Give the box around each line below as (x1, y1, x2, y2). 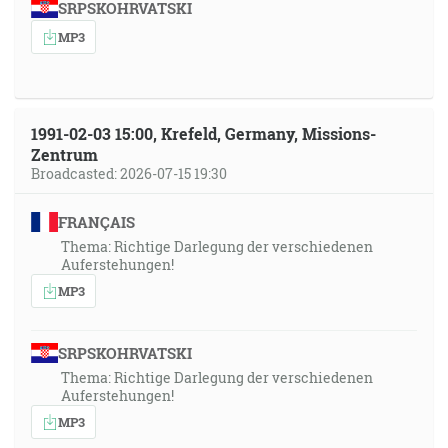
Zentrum (31, 144, 98, 165)
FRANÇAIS (57, 212, 135, 232)
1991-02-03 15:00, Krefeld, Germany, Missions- (31, 123, 376, 144)
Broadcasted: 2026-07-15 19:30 (31, 164, 227, 183)
